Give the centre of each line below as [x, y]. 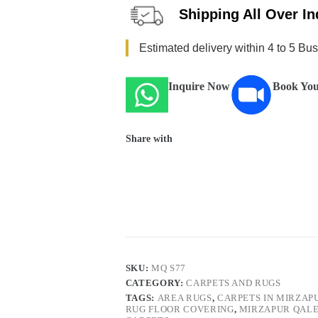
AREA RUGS [185, 297]
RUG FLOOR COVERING [180, 309]
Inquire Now [199, 86]
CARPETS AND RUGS [234, 283]
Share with [149, 138]
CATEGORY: [156, 283]
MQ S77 [169, 268]
